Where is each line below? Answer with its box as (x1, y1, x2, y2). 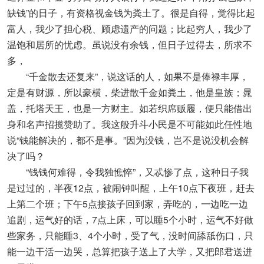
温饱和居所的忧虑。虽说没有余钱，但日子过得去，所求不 (7, 38, 252, 51)
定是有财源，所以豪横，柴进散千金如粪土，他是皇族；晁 (7, 85, 252, 99)
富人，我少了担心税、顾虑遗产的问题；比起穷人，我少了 (7, 22, 252, 35)
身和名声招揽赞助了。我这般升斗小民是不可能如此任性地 (7, 117, 252, 131)
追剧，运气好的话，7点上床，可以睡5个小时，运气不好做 (7, 213, 253, 226)
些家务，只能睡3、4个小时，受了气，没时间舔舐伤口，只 (7, 229, 253, 242)
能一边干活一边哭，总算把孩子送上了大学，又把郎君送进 (7, 245, 252, 258)
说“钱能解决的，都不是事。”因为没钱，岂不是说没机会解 (7, 133, 249, 147)
